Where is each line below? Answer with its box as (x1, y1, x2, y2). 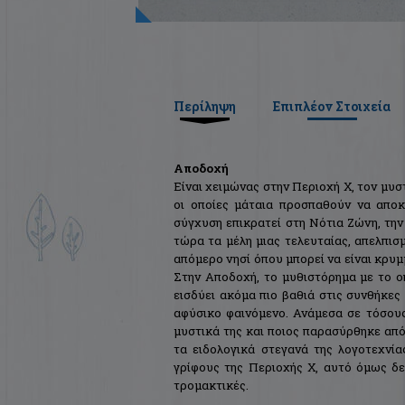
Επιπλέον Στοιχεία (272, 98, 391, 116)
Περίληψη (174, 98, 236, 116)
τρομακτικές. (174, 377, 249, 394)
